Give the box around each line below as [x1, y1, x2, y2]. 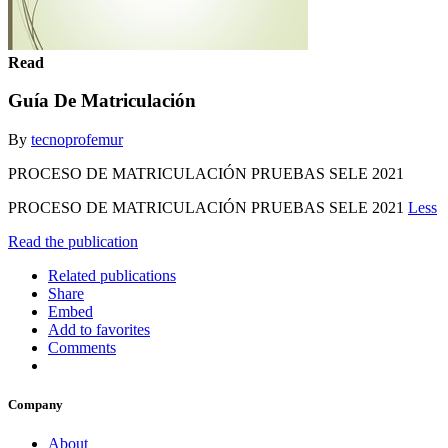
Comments [48, 338, 116, 356]
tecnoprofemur [31, 130, 123, 148]
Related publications [48, 266, 176, 284]
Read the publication [8, 232, 138, 250]
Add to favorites [48, 320, 150, 338]
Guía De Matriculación [8, 90, 196, 112]
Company [8, 397, 63, 413]
